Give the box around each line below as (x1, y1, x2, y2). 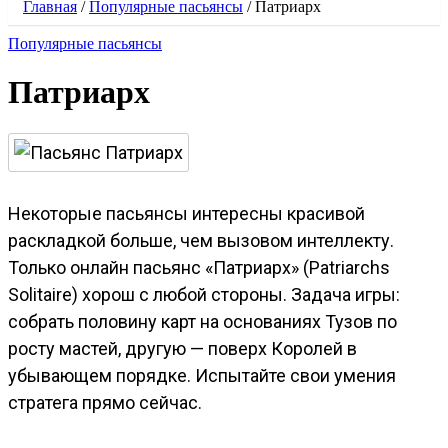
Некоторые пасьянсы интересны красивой (8, 202, 365, 224)
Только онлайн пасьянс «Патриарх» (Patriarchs (8, 256, 390, 278)
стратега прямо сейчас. (8, 391, 202, 413)
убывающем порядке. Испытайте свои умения (8, 364, 396, 386)
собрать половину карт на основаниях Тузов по (8, 310, 397, 332)
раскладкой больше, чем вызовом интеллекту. (8, 229, 394, 251)
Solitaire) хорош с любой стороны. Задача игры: (8, 283, 400, 305)
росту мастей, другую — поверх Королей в (8, 337, 357, 359)
